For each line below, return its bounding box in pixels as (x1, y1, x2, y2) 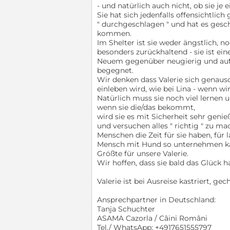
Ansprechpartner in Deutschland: (97, 195, 216, 205)
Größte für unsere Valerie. (97, 149, 188, 159)
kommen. (97, 29, 131, 39)
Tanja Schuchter (97, 204, 155, 214)
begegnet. (97, 66, 133, 75)
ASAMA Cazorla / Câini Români (97, 214, 207, 223)
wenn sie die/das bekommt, (97, 103, 195, 112)
